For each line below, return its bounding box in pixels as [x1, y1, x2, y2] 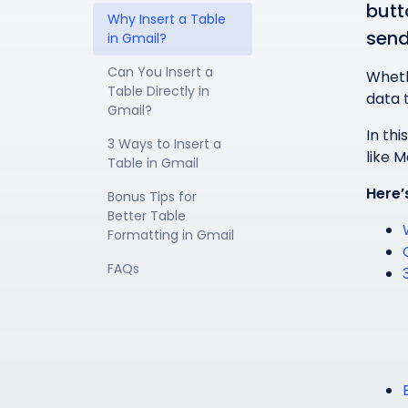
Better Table [107, 207, 189, 225]
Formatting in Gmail [107, 226, 234, 244]
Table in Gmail [107, 154, 199, 172]
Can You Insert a [107, 63, 217, 81]
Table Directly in [107, 82, 213, 100]
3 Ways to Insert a [107, 135, 225, 153]
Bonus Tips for [107, 188, 200, 206]
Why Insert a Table [107, 10, 229, 28]
